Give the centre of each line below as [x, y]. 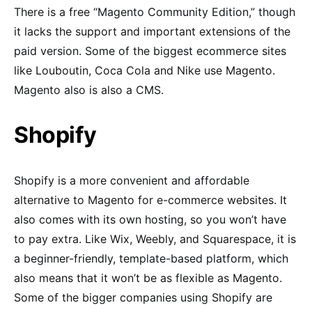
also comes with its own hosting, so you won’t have [150, 219]
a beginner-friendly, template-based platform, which [151, 258]
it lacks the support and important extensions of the [152, 31]
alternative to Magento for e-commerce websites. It [150, 200]
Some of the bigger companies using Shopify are [143, 297]
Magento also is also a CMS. [89, 89]
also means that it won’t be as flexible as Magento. [148, 278]
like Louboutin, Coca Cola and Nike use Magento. [146, 70]
